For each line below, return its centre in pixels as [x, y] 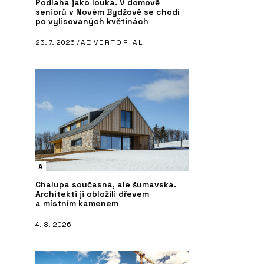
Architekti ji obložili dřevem [92, 194]
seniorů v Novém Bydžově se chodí [108, 12]
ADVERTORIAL [113, 43]
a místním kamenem [77, 204]
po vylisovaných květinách [92, 22]
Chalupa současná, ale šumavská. [106, 185]
